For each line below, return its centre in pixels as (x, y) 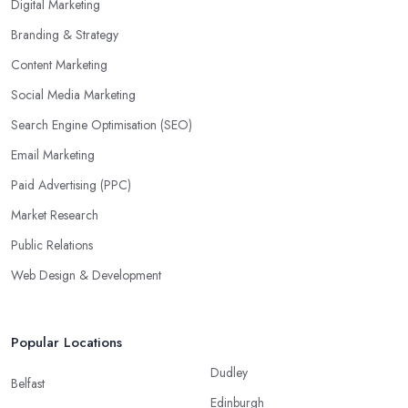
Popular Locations (66, 343)
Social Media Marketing (73, 95)
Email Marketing (53, 155)
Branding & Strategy (65, 35)
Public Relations (52, 245)
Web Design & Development (86, 275)
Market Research (55, 215)
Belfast (28, 384)
